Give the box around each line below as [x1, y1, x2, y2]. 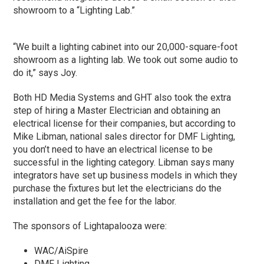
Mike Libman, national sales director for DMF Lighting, [13, 131, 236, 143]
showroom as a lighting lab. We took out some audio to [13, 54, 239, 66]
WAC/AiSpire [34, 245, 89, 257]
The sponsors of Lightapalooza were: [13, 220, 167, 232]
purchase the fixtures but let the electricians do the [13, 183, 222, 194]
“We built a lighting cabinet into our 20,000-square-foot [13, 41, 238, 53]
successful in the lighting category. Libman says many [13, 157, 235, 169]
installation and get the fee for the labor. [13, 196, 177, 207]
